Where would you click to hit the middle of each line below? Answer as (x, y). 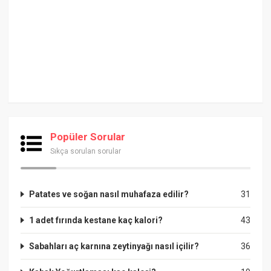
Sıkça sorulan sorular (86, 151)
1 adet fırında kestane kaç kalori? (96, 220)
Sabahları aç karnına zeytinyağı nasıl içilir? (114, 246)
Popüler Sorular (88, 136)
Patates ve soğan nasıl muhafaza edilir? (109, 194)
